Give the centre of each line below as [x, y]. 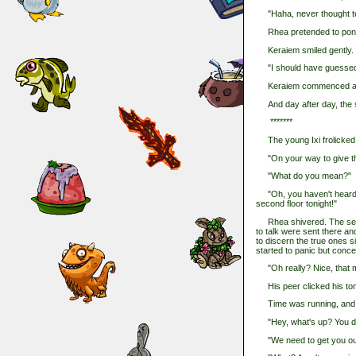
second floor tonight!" [296, 203]
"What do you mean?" [304, 176]
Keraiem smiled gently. [305, 50]
